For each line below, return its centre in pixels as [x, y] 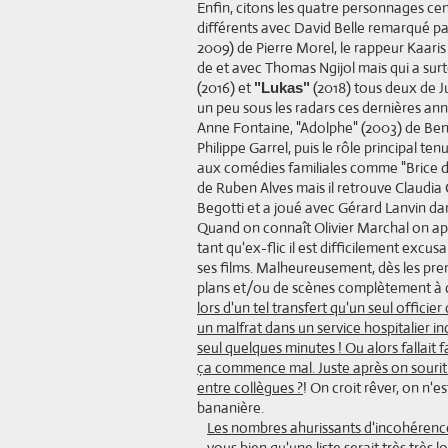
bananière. [232, 407]
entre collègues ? [250, 387]
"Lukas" [282, 87]
